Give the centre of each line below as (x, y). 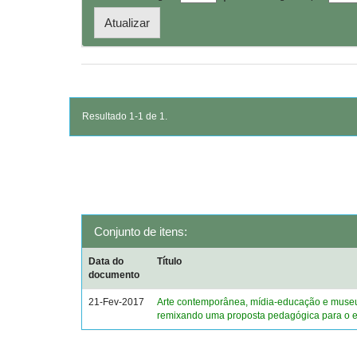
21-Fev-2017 (117, 302)
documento (114, 275)
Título (170, 261)
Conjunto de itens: (141, 231)
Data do (106, 261)
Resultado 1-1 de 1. (125, 116)
